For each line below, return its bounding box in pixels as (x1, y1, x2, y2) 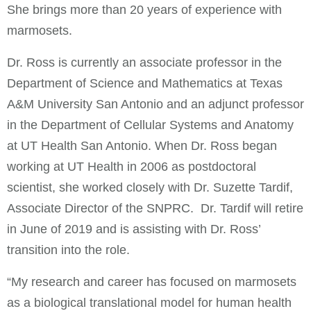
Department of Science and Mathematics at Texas (7, 76, 283, 90)
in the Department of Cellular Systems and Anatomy (7, 117, 294, 132)
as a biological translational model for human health (7, 295, 292, 310)
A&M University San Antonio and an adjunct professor (7, 96, 304, 111)
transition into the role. (7, 242, 130, 257)
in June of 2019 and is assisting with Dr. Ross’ (7, 221, 260, 236)
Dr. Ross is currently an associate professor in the (7, 55, 282, 69)
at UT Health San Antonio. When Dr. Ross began (7, 138, 277, 153)
